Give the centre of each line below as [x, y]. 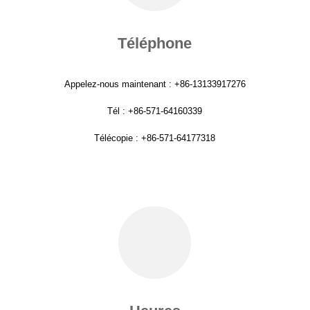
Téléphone [155, 43]
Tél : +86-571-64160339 [155, 111]
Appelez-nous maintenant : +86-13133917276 [155, 84]
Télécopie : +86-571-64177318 [155, 138]
